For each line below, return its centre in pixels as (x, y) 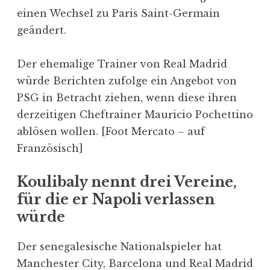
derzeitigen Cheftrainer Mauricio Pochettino (135, 114)
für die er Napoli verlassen (116, 199)
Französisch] (50, 148)
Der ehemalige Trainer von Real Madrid (122, 64)
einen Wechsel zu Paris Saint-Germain (118, 13)
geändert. (42, 30)
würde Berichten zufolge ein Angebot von (127, 80)
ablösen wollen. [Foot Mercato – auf (111, 131)
